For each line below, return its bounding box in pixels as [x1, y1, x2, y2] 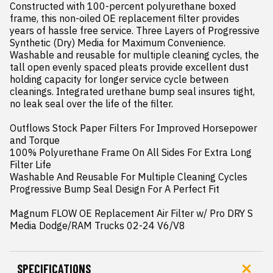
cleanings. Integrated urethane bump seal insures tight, [10, 85, 255, 97]
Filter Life [10, 158, 51, 171]
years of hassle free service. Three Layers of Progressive [10, 24, 260, 37]
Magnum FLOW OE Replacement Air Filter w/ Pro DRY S [10, 207, 253, 219]
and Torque [10, 134, 60, 146]
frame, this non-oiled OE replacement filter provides [10, 12, 239, 24]
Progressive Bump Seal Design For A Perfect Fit [10, 183, 219, 195]
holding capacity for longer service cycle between [10, 73, 229, 85]
